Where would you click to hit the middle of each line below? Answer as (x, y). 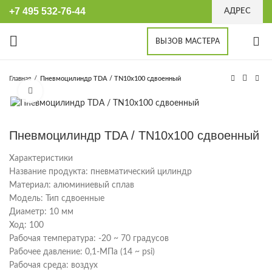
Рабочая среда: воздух (53, 266)
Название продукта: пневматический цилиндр (100, 172)
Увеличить (62, 91)
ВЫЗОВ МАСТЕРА (188, 41)
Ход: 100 (26, 226)
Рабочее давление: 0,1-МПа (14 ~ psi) (82, 252)
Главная (20, 78)
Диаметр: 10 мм (41, 212)
